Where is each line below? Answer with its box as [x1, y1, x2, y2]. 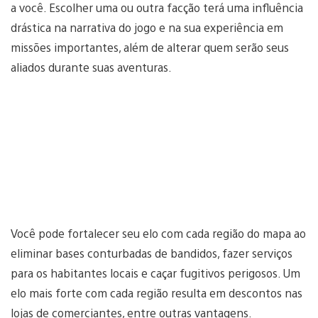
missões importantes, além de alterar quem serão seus [11, 40, 289, 55]
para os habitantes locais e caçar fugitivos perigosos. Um [11, 265, 300, 281]
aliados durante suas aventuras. [11, 60, 172, 75]
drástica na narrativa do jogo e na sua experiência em [11, 20, 283, 35]
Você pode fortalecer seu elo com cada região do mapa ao [11, 226, 306, 241]
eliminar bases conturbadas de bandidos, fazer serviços [11, 246, 292, 261]
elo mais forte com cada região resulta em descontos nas [11, 285, 302, 301]
